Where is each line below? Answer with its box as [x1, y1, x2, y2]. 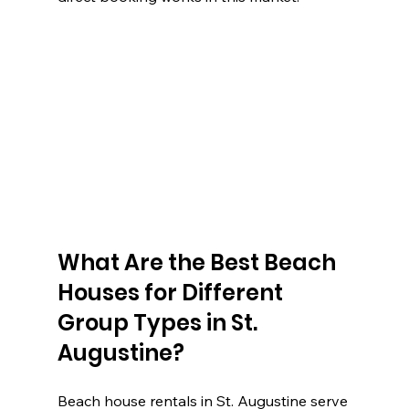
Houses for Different [57, 278, 288, 309]
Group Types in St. [57, 308, 262, 339]
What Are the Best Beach [57, 247, 341, 278]
